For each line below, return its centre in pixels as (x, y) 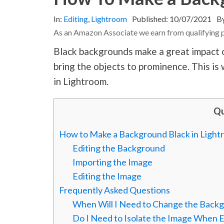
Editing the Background (119, 148)
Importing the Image (113, 162)
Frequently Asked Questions (115, 190)
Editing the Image (107, 176)
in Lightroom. (82, 81)
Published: (151, 19)
